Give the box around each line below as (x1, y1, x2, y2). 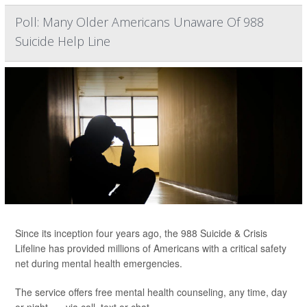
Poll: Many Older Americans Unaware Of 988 (15, 14, 264, 31)
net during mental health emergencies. (15, 256, 182, 271)
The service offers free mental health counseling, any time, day (15, 285, 287, 299)
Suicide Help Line (15, 33, 110, 50)
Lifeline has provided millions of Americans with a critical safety (15, 241, 286, 256)
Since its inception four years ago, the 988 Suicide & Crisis (15, 226, 267, 241)
